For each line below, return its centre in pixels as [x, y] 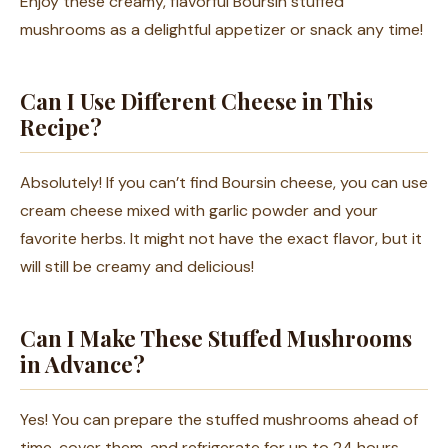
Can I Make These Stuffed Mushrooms [216, 338]
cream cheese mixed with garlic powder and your [199, 211]
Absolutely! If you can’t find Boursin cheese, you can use [224, 183]
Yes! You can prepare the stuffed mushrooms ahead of [219, 420]
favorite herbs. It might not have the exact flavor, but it [221, 239]
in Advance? [82, 364]
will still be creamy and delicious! [137, 267]
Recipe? [61, 127]
